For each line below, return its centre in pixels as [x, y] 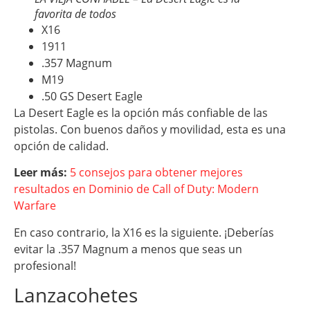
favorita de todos [75, 14]
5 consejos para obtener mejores [156, 173]
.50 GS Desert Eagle [92, 97]
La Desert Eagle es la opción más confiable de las [141, 113]
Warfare [35, 206]
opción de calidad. [61, 146]
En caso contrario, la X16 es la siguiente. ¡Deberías [144, 232]
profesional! [45, 265]
